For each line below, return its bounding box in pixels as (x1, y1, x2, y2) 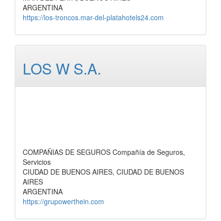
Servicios (23, 157, 51, 167)
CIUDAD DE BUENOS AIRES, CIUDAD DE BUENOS (23, 167, 184, 177)
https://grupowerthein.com (23, 196, 104, 206)
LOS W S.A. (23, 58, 101, 79)
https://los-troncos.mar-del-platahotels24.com (23, 12, 164, 22)
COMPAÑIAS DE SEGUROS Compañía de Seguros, (23, 147, 185, 157)
